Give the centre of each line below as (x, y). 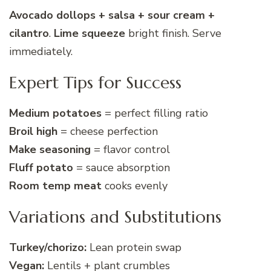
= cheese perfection (108, 131)
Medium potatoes (55, 113)
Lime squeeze (90, 34)
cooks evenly (135, 185)
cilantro (29, 34)
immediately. (41, 52)
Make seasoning (50, 149)
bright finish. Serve (173, 34)
